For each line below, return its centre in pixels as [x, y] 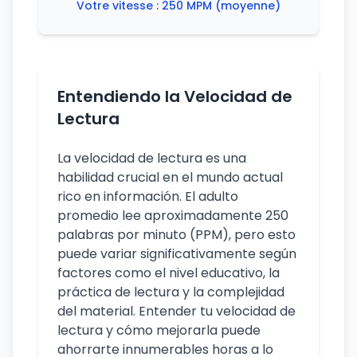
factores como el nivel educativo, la [169, 273]
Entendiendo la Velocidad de [175, 96]
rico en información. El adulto [148, 196]
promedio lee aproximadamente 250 [173, 216]
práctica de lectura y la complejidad [171, 292]
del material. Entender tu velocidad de [177, 311]
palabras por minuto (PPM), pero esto [177, 235]
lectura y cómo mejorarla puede [159, 330]
